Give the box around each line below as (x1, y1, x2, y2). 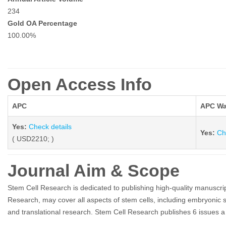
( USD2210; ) (12, 135, 54, 143)
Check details (29, 123, 72, 131)
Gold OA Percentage (8, 19, 77, 28)
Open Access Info (8, 75, 152, 94)
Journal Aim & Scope (8, 161, 180, 181)
